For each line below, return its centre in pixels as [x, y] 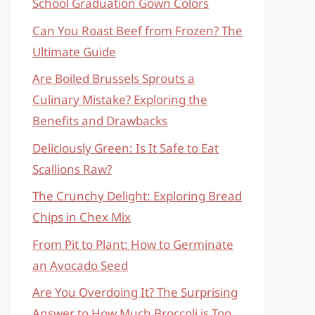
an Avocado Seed [80, 265]
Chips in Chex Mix [82, 217]
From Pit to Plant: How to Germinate [133, 244]
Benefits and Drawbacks [100, 121]
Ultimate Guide [74, 51]
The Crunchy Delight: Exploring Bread [137, 196]
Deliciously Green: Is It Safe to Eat [126, 148]
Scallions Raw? [72, 169]
